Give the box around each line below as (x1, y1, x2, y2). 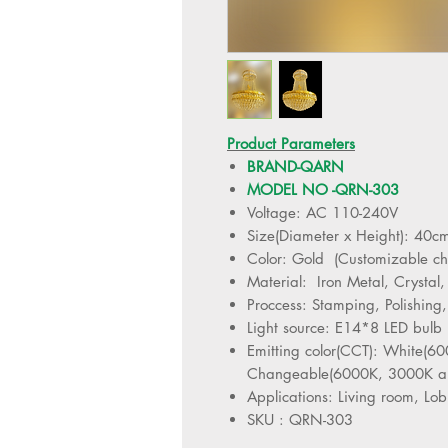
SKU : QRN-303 (247, 409, 353, 429)
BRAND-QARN (247, 156, 344, 176)
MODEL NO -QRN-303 (247, 179, 399, 199)
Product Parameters (227, 133, 355, 153)
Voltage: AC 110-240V (247, 202, 398, 222)
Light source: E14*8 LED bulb (247, 317, 442, 337)
